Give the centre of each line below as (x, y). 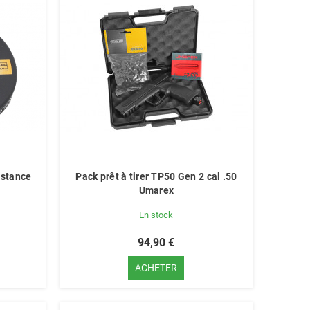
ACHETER (156, 268)
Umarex (156, 190)
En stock (156, 215)
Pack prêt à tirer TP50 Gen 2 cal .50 (156, 176)
